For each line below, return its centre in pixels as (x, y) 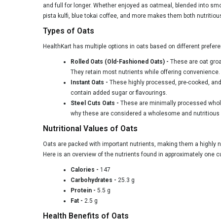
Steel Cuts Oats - (95, 103)
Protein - (83, 190)
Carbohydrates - (93, 180)
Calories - (85, 169)
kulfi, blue (70, 16)
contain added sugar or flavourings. (120, 92)
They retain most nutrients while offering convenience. (145, 72)
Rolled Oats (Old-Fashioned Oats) (118, 61)
